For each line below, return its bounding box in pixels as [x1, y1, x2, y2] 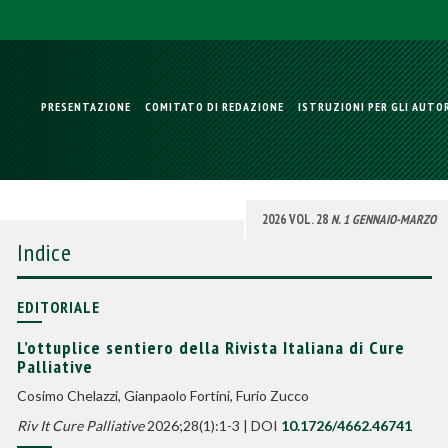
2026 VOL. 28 [261, 211, 331, 228]
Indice [16, 237, 72, 268]
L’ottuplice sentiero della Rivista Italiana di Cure [16, 336, 405, 359]
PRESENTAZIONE [41, 99, 131, 114]
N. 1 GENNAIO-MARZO [330, 211, 436, 228]
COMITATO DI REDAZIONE [145, 99, 284, 114]
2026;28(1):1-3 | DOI [143, 417, 281, 434]
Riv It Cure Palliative [16, 417, 144, 434]
